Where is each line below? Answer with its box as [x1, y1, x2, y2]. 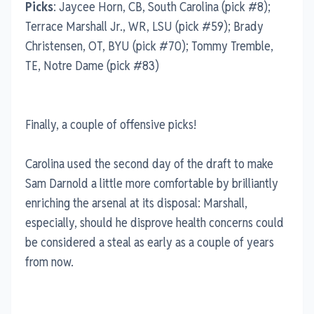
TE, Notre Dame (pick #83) [25, 57, 159, 74]
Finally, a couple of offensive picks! [25, 116, 196, 132]
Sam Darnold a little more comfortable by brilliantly [25, 175, 278, 191]
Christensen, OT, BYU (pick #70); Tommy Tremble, [25, 37, 273, 54]
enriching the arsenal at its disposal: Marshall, [25, 194, 247, 211]
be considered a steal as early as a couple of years [25, 233, 274, 250]
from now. [25, 253, 74, 270]
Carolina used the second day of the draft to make [25, 155, 273, 172]
